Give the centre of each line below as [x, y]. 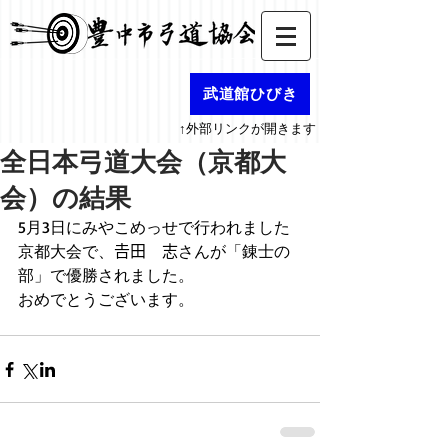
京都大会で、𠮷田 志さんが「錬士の [154, 251]
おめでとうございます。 [106, 299]
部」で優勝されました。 [106, 275]
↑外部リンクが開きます [247, 127]
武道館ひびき [250, 93]
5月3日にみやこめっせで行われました [154, 227]
